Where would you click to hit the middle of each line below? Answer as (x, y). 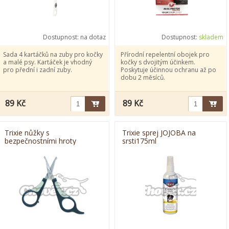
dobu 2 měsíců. (143, 77)
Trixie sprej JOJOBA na (159, 133)
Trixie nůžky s (27, 133)
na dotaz (93, 37)
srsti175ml (139, 141)
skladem (211, 37)
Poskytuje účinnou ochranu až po (168, 70)
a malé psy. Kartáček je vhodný (48, 62)
